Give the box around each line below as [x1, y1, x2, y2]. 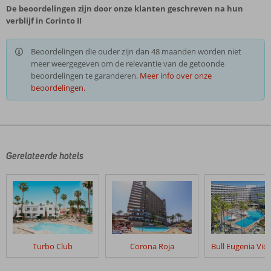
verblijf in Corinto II [6, 15, 82, 26]
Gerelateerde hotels [6, 150, 83, 162]
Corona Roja [129, 241, 174, 252]
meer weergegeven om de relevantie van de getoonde [31, 58, 224, 69]
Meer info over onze [140, 70, 212, 81]
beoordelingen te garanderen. [31, 70, 140, 81]
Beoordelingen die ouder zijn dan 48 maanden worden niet [31, 46, 241, 57]
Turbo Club [33, 241, 73, 252]
